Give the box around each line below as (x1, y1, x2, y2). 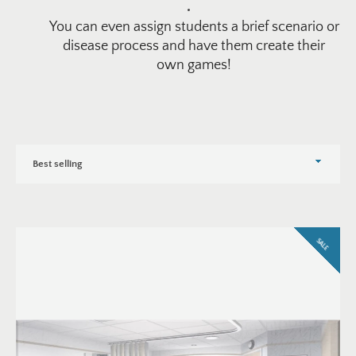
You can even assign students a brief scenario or (48, 19, 339, 35)
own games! (157, 57, 231, 73)
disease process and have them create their (63, 38, 325, 54)
